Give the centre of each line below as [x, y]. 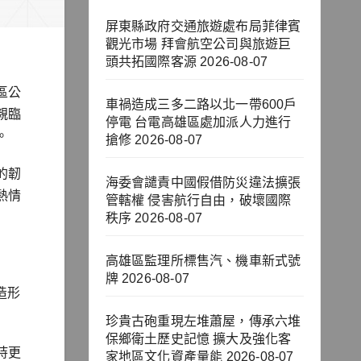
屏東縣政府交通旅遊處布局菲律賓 [203, 27]
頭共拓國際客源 [151, 62]
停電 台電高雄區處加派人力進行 [198, 122]
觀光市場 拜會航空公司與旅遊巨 [198, 44]
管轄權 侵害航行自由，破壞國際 [198, 201]
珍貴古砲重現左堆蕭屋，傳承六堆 [203, 322]
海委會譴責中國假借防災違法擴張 [203, 183]
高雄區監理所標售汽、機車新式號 [203, 261]
